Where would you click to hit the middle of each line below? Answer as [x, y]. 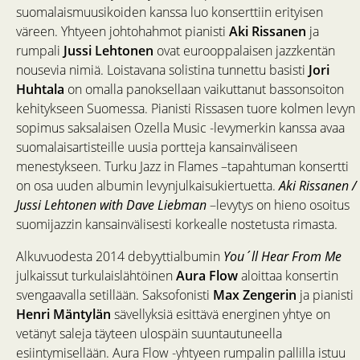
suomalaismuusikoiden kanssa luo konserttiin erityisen [170, 12]
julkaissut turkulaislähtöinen [96, 276]
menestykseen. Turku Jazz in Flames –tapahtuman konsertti [182, 167]
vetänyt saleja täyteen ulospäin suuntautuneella [149, 334]
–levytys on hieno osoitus [278, 205]
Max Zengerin [255, 295]
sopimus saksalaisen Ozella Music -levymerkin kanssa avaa [180, 128]
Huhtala [40, 90]
